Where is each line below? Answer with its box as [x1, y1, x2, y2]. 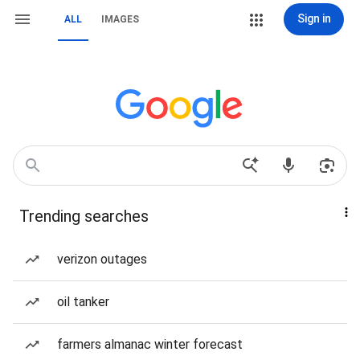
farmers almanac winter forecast [57, 337, 243, 352]
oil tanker [57, 294, 109, 309]
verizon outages [57, 252, 147, 267]
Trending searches [19, 207, 149, 226]
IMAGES [101, 14, 139, 25]
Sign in [297, 12, 331, 25]
